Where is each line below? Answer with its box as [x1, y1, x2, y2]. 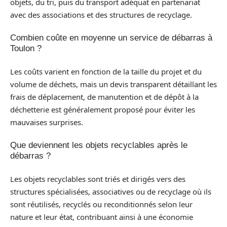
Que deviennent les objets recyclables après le [10, 140, 187, 150]
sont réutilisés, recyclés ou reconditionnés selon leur [10, 199, 193, 209]
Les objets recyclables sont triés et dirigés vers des [10, 173, 185, 184]
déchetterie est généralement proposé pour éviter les [10, 104, 195, 115]
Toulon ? [10, 44, 42, 54]
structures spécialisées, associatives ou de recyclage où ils [10, 186, 211, 197]
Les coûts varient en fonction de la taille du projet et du [10, 66, 202, 77]
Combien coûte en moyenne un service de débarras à [10, 33, 212, 43]
